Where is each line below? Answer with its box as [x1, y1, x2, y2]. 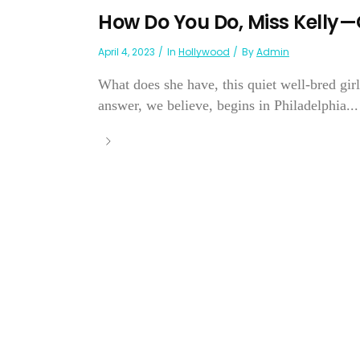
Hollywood [178, 45, 230, 59]
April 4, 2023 [98, 45, 155, 59]
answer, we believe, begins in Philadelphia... [98, 97, 358, 114]
